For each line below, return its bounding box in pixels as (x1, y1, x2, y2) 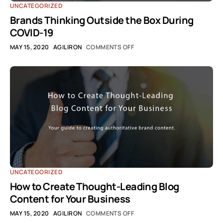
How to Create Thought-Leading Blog (10, 180, 179, 193)
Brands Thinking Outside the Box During (10, 13, 194, 27)
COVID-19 (10, 26, 53, 39)
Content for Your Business (10, 192, 130, 206)
